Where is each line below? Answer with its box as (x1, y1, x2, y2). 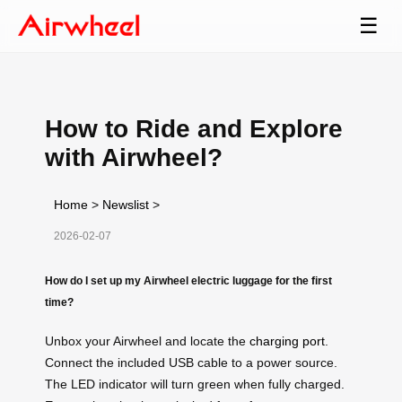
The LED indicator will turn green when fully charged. (45, 376, 345, 391)
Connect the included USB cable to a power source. (45, 354, 337, 370)
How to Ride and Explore (45, 114, 343, 143)
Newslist (102, 197, 149, 212)
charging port (249, 333, 325, 348)
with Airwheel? (45, 143, 223, 171)
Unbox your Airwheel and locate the (45, 333, 249, 348)
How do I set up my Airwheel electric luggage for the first (45, 274, 332, 286)
